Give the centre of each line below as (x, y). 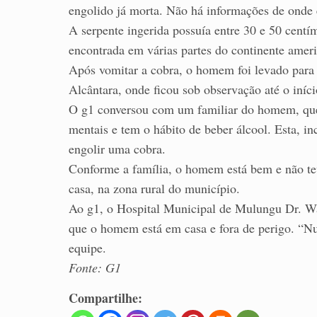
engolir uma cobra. (117, 149)
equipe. (87, 248)
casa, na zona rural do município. (154, 189)
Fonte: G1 (95, 268)
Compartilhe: (105, 298)
